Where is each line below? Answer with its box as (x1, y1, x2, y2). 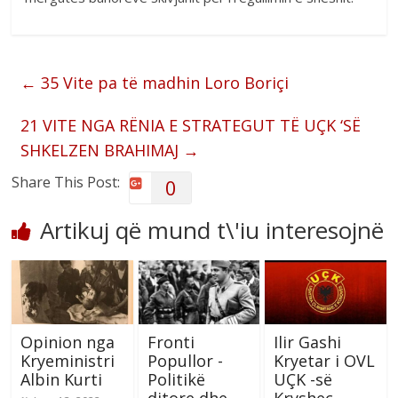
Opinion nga (20, 331, 115, 354)
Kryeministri (20, 350, 115, 372)
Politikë (147, 369, 205, 391)
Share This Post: (12, 172, 121, 193)
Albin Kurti (20, 369, 103, 391)
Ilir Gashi (273, 331, 341, 354)
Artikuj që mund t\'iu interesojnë (40, 214, 385, 247)
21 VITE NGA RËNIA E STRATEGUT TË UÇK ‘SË (20, 115, 362, 137)
